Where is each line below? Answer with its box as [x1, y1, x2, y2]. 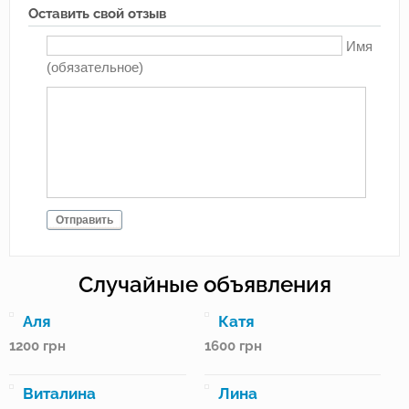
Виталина [23, 384, 96, 404]
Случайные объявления [78, 271, 331, 299]
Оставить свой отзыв [28, 5, 166, 23]
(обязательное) [47, 59, 143, 76]
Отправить [56, 214, 113, 227]
